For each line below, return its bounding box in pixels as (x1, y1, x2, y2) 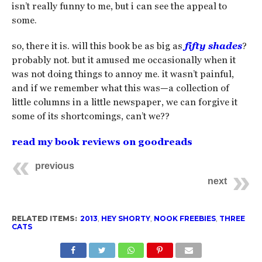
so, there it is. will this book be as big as (11, 40, 185, 51)
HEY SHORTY (101, 214, 150, 223)
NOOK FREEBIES (153, 214, 216, 223)
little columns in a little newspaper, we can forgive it (11, 96, 237, 108)
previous (35, 161, 74, 171)
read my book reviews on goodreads (11, 136, 192, 147)
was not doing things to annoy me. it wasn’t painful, (11, 68, 234, 80)
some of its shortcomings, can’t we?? (11, 111, 170, 122)
